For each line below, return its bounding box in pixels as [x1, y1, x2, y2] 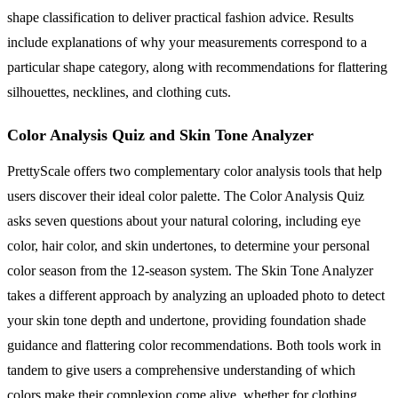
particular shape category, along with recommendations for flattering [7, 59, 387, 75]
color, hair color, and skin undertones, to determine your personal [7, 237, 370, 253]
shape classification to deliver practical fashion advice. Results [7, 9, 354, 25]
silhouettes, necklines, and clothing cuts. [7, 84, 231, 99]
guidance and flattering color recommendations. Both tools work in [7, 337, 381, 353]
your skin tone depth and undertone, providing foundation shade [7, 312, 366, 328]
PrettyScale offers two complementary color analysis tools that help [7, 163, 382, 179]
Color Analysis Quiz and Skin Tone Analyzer [7, 125, 314, 144]
